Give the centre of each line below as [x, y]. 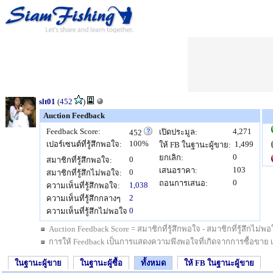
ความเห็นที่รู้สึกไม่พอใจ [87, 211]
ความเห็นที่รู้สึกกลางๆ [83, 198]
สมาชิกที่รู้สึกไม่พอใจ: [84, 173]
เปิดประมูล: [178, 132]
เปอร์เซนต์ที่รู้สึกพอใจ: [84, 144]
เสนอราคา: [178, 170]
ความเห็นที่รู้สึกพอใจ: [83, 186]
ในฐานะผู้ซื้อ [101, 263]
